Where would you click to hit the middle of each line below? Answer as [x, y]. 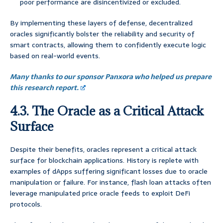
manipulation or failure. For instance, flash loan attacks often [111, 182]
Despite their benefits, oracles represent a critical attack [103, 150]
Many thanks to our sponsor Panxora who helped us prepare [111, 77]
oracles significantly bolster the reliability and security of [102, 34]
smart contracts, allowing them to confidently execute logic [108, 45]
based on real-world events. [55, 56]
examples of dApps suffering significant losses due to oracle [109, 171]
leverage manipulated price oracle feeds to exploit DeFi [100, 193]
